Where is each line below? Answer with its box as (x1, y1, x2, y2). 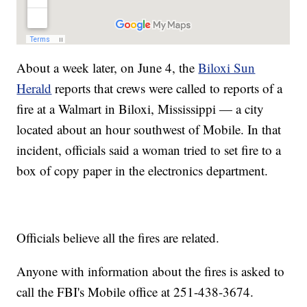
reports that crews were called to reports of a (51, 79, 283, 97)
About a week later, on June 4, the (16, 59, 199, 77)
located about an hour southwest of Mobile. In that (16, 121, 282, 138)
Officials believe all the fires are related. (16, 229, 220, 247)
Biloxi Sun (198, 59, 256, 77)
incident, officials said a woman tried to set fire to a (16, 141, 282, 159)
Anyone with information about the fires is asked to (16, 262, 285, 280)
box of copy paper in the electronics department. (16, 162, 269, 180)
